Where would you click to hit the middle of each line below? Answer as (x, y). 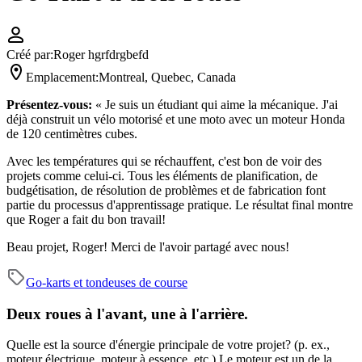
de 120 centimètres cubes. (72, 133)
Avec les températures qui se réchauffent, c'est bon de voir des (164, 161)
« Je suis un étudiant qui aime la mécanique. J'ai (217, 104)
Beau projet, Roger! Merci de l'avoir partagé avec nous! (148, 246)
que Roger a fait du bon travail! (86, 219)
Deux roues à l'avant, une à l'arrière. (127, 314)
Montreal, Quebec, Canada (167, 77)
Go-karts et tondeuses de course (107, 282)
